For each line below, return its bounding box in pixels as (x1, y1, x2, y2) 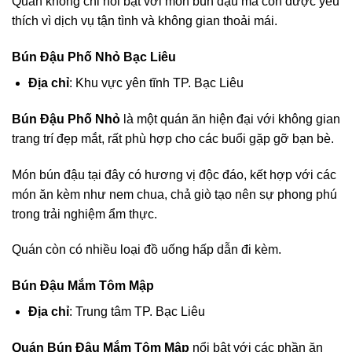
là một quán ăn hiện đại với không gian (120, 112, 340, 126)
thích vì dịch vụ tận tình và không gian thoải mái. (12, 14, 277, 28)
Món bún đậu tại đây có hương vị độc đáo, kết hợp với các (12, 167, 336, 181)
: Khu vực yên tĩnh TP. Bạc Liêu (68, 75, 244, 90)
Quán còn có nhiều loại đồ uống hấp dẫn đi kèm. (12, 243, 281, 257)
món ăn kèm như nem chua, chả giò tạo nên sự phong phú (12, 187, 337, 201)
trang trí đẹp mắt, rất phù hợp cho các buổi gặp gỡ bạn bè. (12, 131, 334, 145)
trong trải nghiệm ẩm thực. (12, 207, 157, 221)
